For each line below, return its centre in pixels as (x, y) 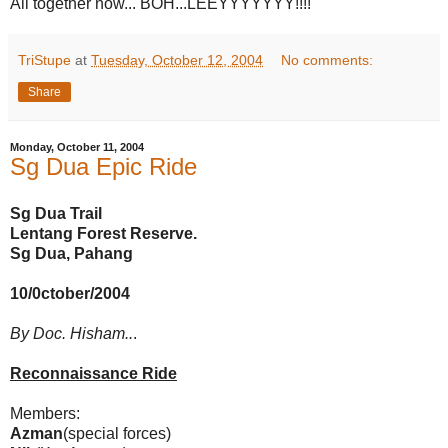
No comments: (327, 59)
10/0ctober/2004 (70, 294)
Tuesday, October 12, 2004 (177, 59)
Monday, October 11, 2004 (77, 146)
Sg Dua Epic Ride (103, 166)
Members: (45, 414)
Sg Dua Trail (56, 214)
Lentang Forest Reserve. (103, 234)
